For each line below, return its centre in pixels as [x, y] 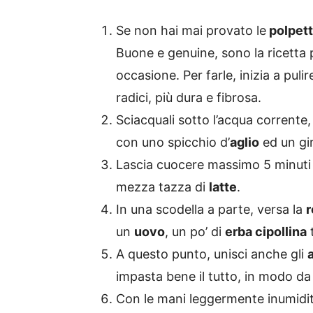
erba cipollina [266, 232]
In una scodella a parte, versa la [211, 210]
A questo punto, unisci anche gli [212, 254]
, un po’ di [195, 232]
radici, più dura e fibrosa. [189, 98]
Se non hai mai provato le [191, 31]
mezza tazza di [162, 187]
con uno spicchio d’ [173, 143]
